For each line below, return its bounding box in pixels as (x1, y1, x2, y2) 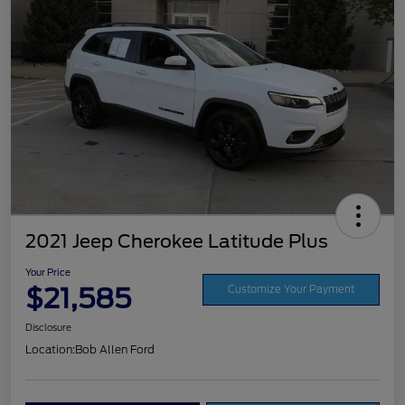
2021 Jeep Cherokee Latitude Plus (25, 231, 328, 253)
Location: (25, 343, 75, 357)
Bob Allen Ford (75, 343, 155, 357)
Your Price (25, 267, 71, 278)
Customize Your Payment (228, 282, 354, 296)
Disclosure (25, 322, 71, 334)
